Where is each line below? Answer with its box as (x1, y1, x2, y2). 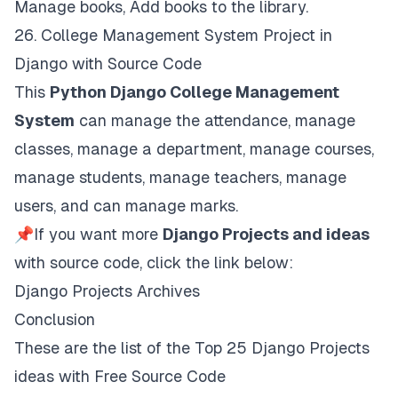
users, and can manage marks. (14, 195, 238, 215)
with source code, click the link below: (14, 252, 293, 272)
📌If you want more (14, 224, 163, 243)
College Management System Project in (41, 25, 332, 44)
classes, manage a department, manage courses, (14, 139, 374, 158)
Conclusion (14, 309, 95, 329)
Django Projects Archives (14, 281, 200, 300)
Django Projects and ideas (163, 224, 370, 243)
